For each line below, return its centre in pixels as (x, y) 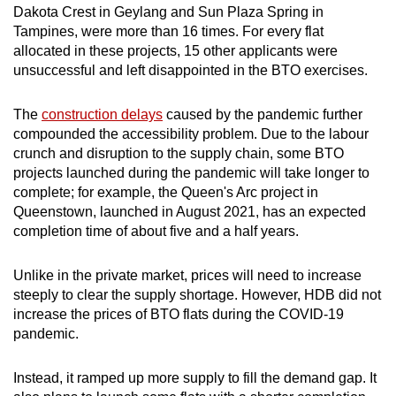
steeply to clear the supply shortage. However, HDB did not (197, 295)
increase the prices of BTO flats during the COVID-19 (179, 315)
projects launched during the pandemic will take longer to (191, 173)
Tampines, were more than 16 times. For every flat (168, 32)
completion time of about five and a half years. (156, 232)
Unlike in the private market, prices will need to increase (187, 276)
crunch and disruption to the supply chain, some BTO (179, 154)
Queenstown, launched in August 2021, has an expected (190, 212)
